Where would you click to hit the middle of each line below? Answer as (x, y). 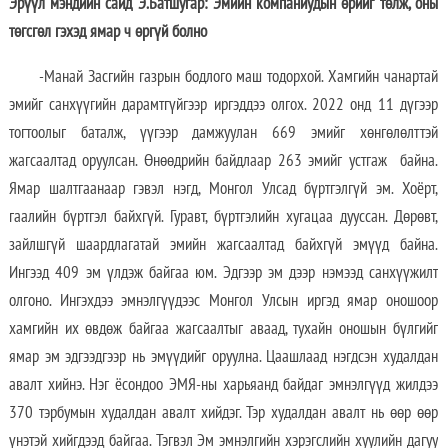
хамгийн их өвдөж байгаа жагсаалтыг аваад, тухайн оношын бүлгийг (223, 328)
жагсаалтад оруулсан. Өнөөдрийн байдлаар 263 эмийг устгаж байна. (223, 160)
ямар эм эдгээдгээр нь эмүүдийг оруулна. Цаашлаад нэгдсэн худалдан (223, 356)
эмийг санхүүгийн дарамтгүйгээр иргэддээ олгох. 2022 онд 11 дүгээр (223, 104)
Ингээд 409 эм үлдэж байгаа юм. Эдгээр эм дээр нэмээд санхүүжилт (223, 272)
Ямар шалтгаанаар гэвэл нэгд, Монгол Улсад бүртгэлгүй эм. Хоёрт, (223, 188)
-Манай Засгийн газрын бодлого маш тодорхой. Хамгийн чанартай (238, 76)
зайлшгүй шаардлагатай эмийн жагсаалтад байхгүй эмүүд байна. (223, 244)
